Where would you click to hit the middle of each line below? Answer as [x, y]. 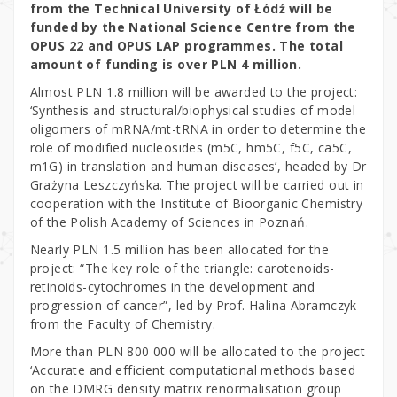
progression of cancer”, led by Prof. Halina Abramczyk [193, 305]
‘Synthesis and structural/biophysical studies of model [193, 110]
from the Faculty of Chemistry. [123, 323]
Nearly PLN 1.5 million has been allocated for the [179, 249]
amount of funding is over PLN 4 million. [166, 64]
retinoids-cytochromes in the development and [172, 286]
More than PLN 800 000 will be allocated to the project [198, 351]
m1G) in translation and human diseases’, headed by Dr [198, 166]
